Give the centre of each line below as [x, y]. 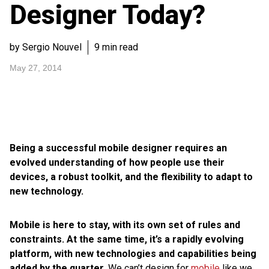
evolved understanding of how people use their [117, 162]
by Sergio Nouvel [46, 47]
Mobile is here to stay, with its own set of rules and [125, 225]
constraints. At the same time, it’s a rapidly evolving [127, 239]
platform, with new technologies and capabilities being [133, 254]
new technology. [47, 191]
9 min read [116, 47]
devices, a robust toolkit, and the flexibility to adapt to [131, 177]
